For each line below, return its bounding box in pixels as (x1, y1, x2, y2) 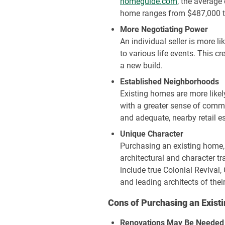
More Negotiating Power (120, 25, 208, 34)
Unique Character (120, 129, 184, 139)
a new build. (120, 61, 163, 70)
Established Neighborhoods (120, 77, 219, 86)
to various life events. (120, 49, 196, 58)
